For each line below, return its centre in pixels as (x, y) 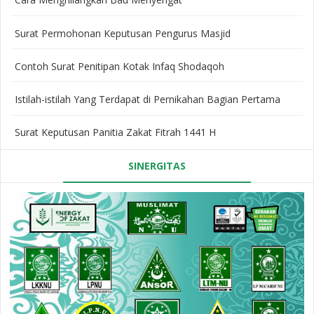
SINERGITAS (157, 165)
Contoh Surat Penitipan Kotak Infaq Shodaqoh (119, 66)
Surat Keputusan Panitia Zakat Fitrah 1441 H (115, 132)
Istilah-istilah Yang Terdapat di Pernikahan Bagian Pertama (147, 99)
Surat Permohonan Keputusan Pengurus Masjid (122, 33)
